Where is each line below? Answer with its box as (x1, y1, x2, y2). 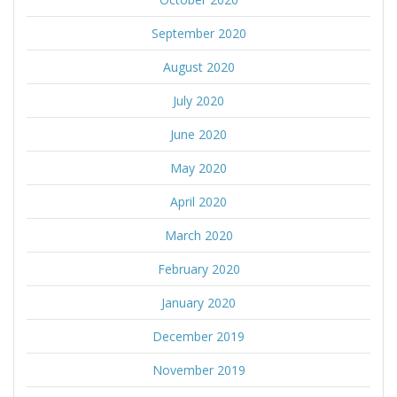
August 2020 (162, 58, 235, 76)
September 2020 (151, 25, 246, 43)
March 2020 (164, 227, 233, 245)
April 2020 (170, 193, 227, 211)
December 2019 (152, 328, 245, 346)
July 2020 (173, 92, 224, 110)
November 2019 (152, 362, 245, 379)
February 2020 (157, 261, 240, 278)
